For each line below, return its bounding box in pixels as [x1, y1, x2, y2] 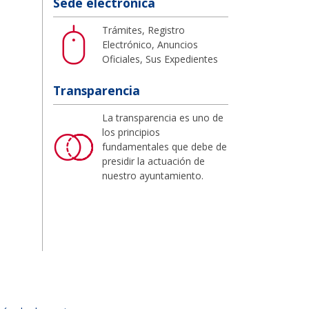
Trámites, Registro [102, 23, 185, 37]
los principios [102, 125, 160, 139]
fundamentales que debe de [102, 139, 227, 153]
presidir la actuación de [102, 154, 205, 168]
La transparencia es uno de [102, 110, 223, 124]
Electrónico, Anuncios [102, 37, 198, 51]
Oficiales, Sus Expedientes [102, 52, 218, 66]
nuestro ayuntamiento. [102, 168, 203, 182]
